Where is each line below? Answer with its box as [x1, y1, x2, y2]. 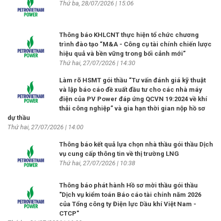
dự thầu [7, 114, 30, 122]
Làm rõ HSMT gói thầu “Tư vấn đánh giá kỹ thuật [59, 76, 206, 84]
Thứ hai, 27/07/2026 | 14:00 [7, 123, 83, 131]
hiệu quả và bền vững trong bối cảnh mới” [59, 50, 185, 58]
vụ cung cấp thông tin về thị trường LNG [59, 150, 179, 158]
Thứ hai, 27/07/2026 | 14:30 [59, 59, 135, 67]
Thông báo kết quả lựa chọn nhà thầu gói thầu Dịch [59, 141, 213, 148]
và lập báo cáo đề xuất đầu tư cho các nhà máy [59, 86, 202, 94]
